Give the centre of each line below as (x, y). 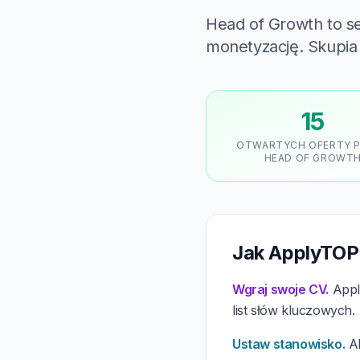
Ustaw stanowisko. (289, 344)
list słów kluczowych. (294, 310)
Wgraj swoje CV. (280, 289)
